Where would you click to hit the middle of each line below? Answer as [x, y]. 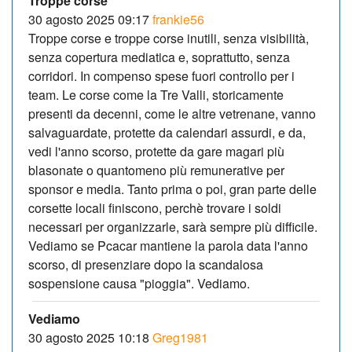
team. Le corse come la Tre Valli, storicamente [156, 94]
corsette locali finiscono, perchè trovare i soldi [155, 207]
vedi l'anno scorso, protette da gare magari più [156, 151]
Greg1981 [180, 337]
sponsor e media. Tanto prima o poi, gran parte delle [172, 189]
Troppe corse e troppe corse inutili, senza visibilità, [169, 38]
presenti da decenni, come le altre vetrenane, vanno [172, 113]
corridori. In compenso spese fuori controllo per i [161, 75]
